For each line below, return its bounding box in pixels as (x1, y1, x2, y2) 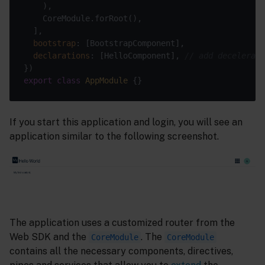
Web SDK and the (9, 231, 89, 243)
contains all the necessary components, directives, (9, 245, 233, 257)
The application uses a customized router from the (9, 216, 235, 228)
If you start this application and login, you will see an (9, 116, 243, 128)
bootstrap (33, 38, 76, 48)
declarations (33, 50, 90, 60)
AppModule (85, 75, 128, 85)
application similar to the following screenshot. (9, 130, 219, 142)
